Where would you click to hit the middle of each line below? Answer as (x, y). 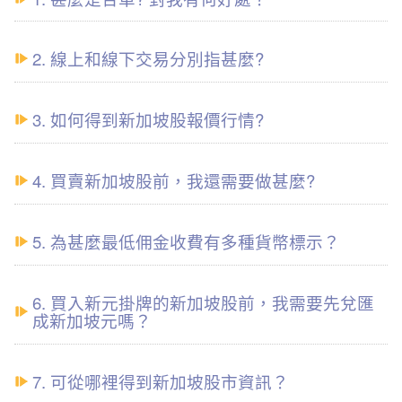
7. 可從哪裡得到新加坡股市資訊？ (161, 381)
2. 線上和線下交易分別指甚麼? (148, 59)
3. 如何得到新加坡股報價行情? (148, 120)
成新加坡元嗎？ (92, 321)
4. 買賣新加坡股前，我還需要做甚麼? (174, 181)
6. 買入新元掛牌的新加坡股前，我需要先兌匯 (203, 303)
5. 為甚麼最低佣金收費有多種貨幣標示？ (186, 242)
